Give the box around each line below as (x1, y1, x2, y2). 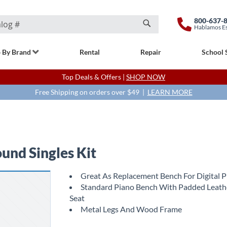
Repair (140, 48, 161, 56)
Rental (80, 48, 100, 56)
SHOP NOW (126, 72, 165, 81)
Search (146, 31, 170, 41)
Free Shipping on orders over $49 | (34, 88, 147, 96)
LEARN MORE (147, 88, 193, 96)
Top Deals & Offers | (62, 72, 126, 81)
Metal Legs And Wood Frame (81, 204, 182, 214)
